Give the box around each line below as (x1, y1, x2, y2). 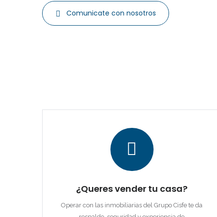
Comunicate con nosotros (66, 8, 156, 18)
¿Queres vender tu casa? (76, 182, 187, 195)
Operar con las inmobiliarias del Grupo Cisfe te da (61, 201, 202, 209)
